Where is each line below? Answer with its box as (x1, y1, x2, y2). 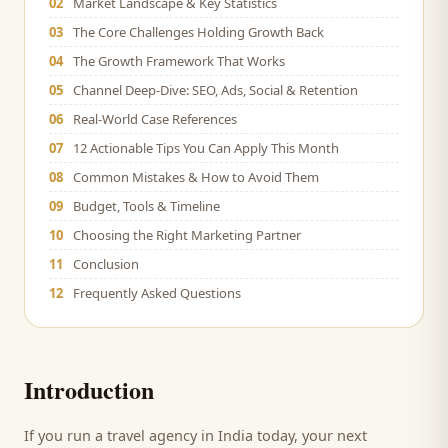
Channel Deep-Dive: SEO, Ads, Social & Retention (73, 81, 358, 99)
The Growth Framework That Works (73, 52, 285, 70)
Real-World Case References (73, 110, 237, 128)
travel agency (107, 425, 197, 445)
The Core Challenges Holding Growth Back (73, 23, 324, 41)
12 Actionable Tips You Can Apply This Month (73, 139, 339, 157)
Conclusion (73, 255, 139, 273)
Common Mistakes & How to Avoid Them (73, 168, 319, 186)
